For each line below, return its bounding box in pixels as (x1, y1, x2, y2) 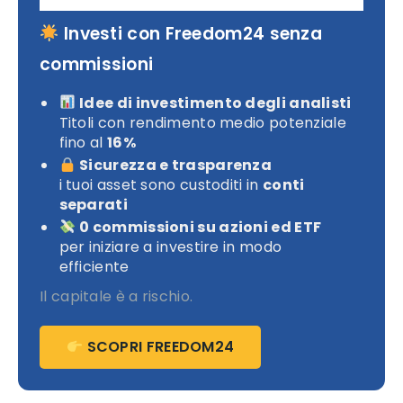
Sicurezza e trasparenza (79, 154, 273, 175)
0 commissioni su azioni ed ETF (79, 217, 322, 238)
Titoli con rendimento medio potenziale (58, 112, 346, 133)
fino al (58, 131, 107, 153)
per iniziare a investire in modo (58, 237, 282, 258)
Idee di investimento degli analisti (79, 92, 352, 113)
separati (58, 193, 128, 215)
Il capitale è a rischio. (40, 286, 193, 308)
